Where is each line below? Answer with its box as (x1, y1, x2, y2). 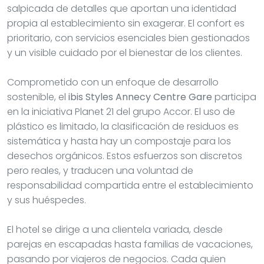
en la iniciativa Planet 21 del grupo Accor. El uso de (7, 104, 235, 118)
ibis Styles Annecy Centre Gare (68, 90, 212, 104)
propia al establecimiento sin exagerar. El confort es (7, 16, 245, 30)
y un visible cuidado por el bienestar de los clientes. (7, 45, 242, 60)
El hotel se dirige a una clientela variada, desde (7, 222, 223, 236)
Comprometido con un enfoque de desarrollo (7, 75, 219, 89)
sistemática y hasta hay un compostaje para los (7, 134, 231, 148)
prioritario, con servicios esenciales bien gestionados (7, 31, 250, 45)
